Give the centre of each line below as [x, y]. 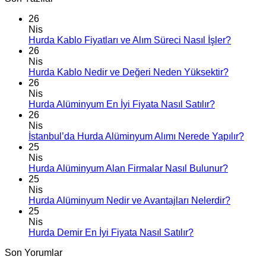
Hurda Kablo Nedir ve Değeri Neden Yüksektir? [129, 72]
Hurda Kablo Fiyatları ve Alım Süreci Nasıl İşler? [130, 40]
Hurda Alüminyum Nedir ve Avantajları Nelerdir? [129, 200]
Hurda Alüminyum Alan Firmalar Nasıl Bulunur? [128, 168]
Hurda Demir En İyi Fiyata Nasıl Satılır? [111, 232]
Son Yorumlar [34, 253]
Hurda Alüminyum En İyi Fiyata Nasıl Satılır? [122, 104]
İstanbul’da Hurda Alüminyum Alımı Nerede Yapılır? [136, 136]
